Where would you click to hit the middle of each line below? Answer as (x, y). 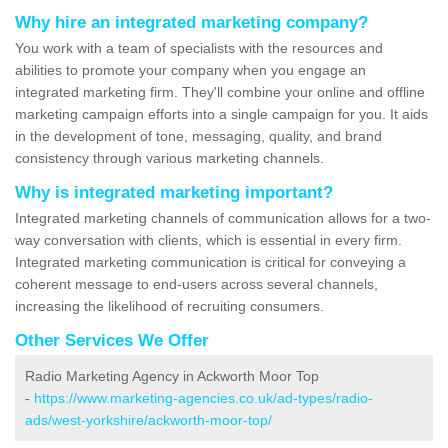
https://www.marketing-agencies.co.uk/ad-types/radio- (203, 398)
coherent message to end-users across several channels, (196, 284)
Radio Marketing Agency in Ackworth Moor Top (172, 376)
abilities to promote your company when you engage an (190, 70)
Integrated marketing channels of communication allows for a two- (223, 218)
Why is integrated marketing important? (174, 193)
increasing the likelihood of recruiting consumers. (169, 306)
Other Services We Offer (112, 341)
